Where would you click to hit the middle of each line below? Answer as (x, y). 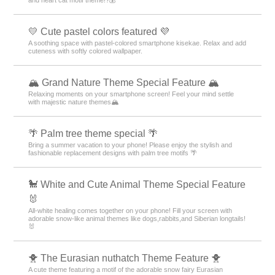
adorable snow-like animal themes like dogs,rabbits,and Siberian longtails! (137, 219)
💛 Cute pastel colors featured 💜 (99, 32)
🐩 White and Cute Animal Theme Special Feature (137, 184)
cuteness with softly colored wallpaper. (86, 51)
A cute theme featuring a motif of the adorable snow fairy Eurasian (126, 269)
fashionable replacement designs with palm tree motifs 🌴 (113, 153)
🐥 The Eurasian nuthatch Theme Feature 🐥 (125, 258)
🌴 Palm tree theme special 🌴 (93, 134)
